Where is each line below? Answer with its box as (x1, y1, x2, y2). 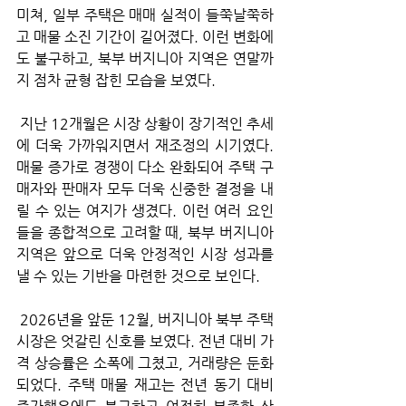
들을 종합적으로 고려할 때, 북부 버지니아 (16, 224, 274, 242)
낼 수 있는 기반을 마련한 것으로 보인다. (16, 267, 260, 285)
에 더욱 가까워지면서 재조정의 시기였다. (16, 137, 274, 155)
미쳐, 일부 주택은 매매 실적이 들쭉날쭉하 (16, 6, 274, 24)
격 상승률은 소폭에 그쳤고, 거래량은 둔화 (16, 354, 274, 372)
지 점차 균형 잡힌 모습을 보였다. (16, 72, 216, 90)
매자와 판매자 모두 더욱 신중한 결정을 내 (16, 180, 274, 198)
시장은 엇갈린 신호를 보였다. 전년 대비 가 (16, 333, 274, 351)
